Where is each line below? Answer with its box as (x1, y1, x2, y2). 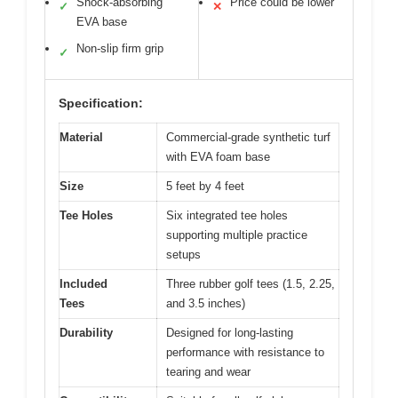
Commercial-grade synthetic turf (166, 130, 330, 144)
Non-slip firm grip (76, 41, 163, 55)
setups (166, 247, 201, 261)
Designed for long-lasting (166, 325, 293, 339)
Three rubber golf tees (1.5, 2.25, (166, 276, 335, 291)
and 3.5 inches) (166, 296, 245, 310)
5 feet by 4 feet (166, 179, 244, 193)
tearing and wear (166, 364, 251, 378)
